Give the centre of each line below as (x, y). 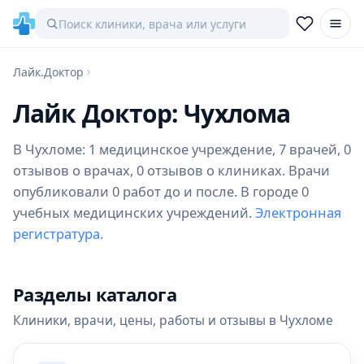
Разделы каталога (95, 294)
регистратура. (58, 234)
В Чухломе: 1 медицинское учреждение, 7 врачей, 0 (182, 149)
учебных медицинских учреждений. (134, 212)
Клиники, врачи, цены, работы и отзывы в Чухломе (173, 320)
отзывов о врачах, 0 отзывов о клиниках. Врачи (171, 170)
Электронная (298, 212)
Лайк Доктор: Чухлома (152, 113)
